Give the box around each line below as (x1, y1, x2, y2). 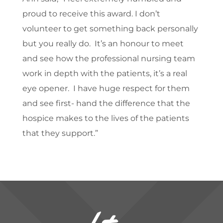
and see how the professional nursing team (22, 54, 195, 64)
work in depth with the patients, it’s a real (22, 69, 187, 79)
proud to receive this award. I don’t (22, 9, 160, 19)
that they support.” (22, 128, 98, 138)
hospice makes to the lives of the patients (22, 113, 189, 123)
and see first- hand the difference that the (22, 99, 190, 109)
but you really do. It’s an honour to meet (22, 39, 184, 49)
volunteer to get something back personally (22, 24, 198, 34)
